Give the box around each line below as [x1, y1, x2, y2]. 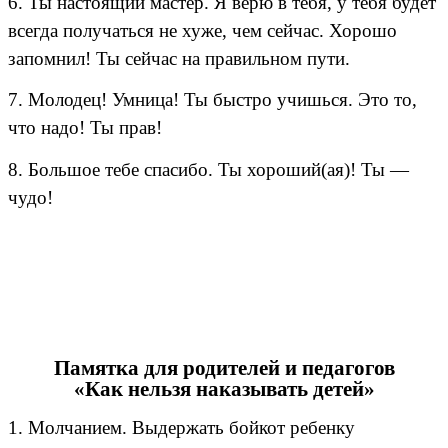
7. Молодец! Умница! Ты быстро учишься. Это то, [8, 89, 417, 111]
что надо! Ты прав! [8, 117, 162, 139]
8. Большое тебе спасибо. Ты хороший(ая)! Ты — [8, 158, 409, 180]
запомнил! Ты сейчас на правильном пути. [8, 48, 350, 70]
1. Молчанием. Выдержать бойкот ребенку [8, 416, 355, 438]
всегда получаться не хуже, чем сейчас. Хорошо [8, 20, 397, 42]
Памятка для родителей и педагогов [53, 356, 395, 381]
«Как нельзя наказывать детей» [73, 377, 375, 402]
